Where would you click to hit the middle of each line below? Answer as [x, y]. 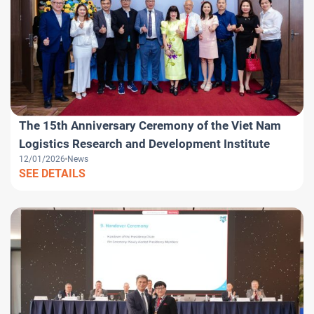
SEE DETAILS [52, 173]
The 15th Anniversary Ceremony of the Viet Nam [150, 125]
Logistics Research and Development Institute [144, 143]
